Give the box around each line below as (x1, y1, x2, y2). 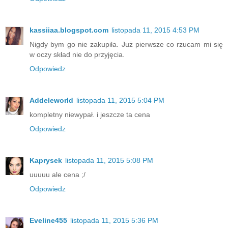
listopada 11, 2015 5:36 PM (70, 216, 158, 225)
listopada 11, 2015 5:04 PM (76, 96, 164, 105)
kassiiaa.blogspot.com (30, 26, 108, 35)
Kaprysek (30, 156, 62, 165)
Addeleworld (30, 96, 73, 105)
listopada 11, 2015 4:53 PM (111, 26, 199, 35)
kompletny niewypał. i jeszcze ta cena (30, 110, 150, 119)
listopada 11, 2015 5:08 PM (65, 156, 153, 165)
